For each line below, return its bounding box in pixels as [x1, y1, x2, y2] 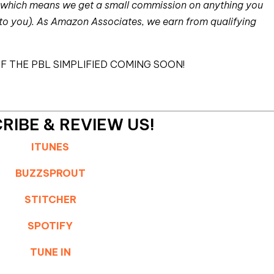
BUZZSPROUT [15, 167, 86, 179]
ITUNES [31, 141, 70, 153]
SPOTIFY [28, 220, 73, 232]
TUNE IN [29, 246, 71, 258]
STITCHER [24, 193, 76, 206]
